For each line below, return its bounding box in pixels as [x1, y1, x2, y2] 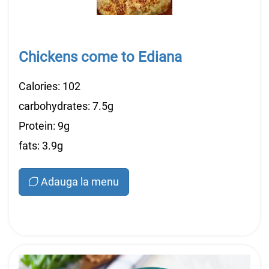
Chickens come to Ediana [19, 49, 182, 65]
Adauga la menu [41, 175, 119, 188]
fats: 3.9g [19, 139, 63, 152]
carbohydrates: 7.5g [19, 100, 113, 112]
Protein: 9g [19, 119, 70, 132]
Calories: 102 [19, 80, 80, 92]
